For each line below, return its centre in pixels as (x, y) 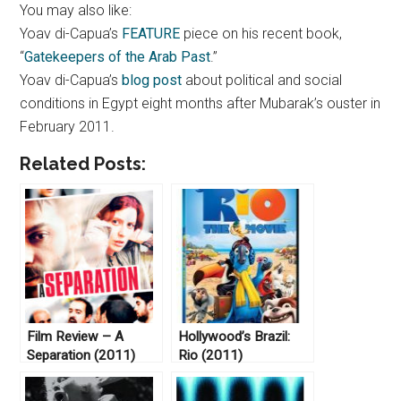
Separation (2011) (81, 356)
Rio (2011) (211, 356)
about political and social (264, 81)
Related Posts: (83, 164)
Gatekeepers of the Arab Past (118, 57)
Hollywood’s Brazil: (235, 337)
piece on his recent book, (261, 34)
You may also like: (76, 11)
